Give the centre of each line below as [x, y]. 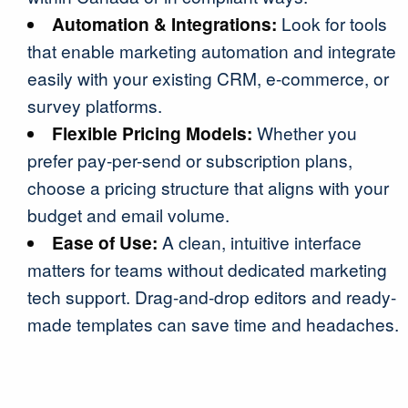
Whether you [305, 133]
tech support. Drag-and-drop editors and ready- [212, 296]
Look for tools [332, 23]
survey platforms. [95, 105]
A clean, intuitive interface [260, 242]
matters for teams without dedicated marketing [207, 269]
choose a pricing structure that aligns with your [208, 187]
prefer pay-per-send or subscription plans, [190, 160]
